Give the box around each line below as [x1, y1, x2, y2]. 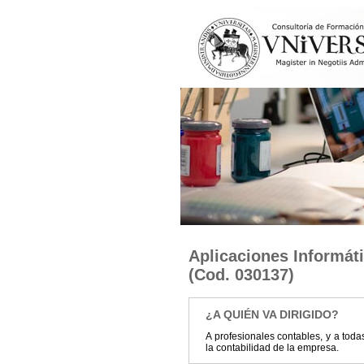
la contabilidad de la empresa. [206, 341, 339, 353]
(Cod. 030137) [188, 265, 294, 284]
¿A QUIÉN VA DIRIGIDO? [206, 307, 339, 321]
